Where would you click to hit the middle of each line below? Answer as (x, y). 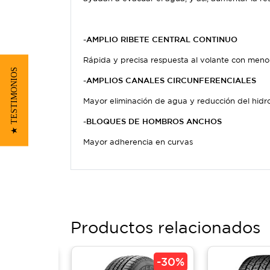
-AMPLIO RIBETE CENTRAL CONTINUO (160, 40)
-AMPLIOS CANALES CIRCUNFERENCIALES (170, 81)
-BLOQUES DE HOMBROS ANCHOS (152, 122)
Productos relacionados (165, 228)
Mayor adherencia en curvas (138, 142)
